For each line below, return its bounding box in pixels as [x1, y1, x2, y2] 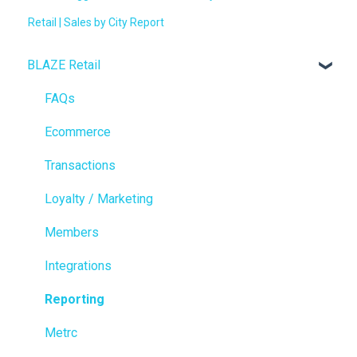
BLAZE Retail [27, 57, 100, 73]
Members [45, 224, 99, 240]
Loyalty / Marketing [45, 190, 153, 206]
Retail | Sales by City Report [28, 16, 165, 29]
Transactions [45, 157, 116, 173]
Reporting [45, 291, 104, 307]
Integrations [45, 257, 112, 273]
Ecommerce [45, 124, 111, 139]
